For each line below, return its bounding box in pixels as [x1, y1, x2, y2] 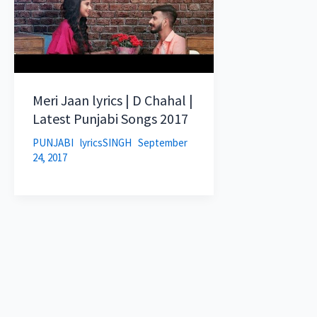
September [137, 135, 188, 149]
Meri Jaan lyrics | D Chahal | [32, 91, 193, 109]
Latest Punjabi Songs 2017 [32, 109, 188, 127]
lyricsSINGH [79, 135, 134, 149]
